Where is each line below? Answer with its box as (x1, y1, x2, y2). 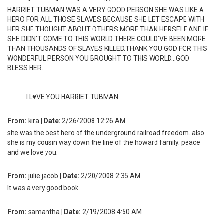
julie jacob (27, 171, 60, 180)
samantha (27, 207, 61, 216)
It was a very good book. (7, 184, 80, 192)
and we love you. (7, 148, 58, 156)
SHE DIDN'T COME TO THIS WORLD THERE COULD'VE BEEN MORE (7, 34, 206, 43)
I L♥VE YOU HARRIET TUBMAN (7, 93, 118, 101)
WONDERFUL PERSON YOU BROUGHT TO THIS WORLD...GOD (7, 54, 189, 62)
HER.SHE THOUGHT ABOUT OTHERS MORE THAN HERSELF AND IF (7, 25, 208, 33)
